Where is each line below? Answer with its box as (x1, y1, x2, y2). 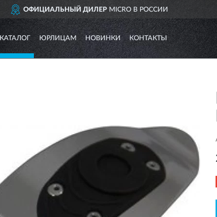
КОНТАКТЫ (129, 35, 167, 42)
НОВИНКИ (85, 35, 121, 42)
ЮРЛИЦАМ (39, 35, 77, 42)
